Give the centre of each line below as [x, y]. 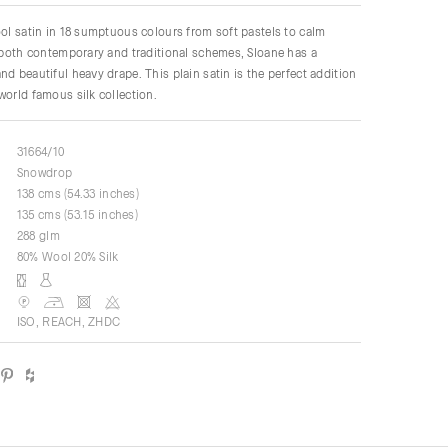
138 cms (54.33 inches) [77, 193]
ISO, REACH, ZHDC [68, 321]
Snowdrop [44, 172]
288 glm [38, 235]
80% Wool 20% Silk [67, 256]
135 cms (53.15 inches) [77, 214]
